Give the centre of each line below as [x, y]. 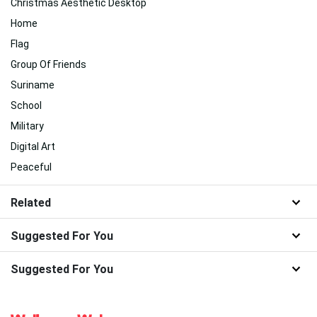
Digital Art [33, 147]
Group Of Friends [48, 65]
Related [31, 203]
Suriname [33, 85]
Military [27, 126]
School [26, 106]
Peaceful [31, 167]
